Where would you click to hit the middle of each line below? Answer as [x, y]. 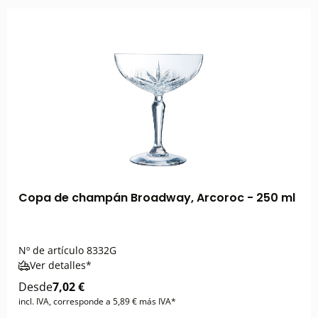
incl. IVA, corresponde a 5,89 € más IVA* [97, 301]
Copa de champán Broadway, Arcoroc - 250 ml [157, 198]
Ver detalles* [61, 265]
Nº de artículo [51, 250]
